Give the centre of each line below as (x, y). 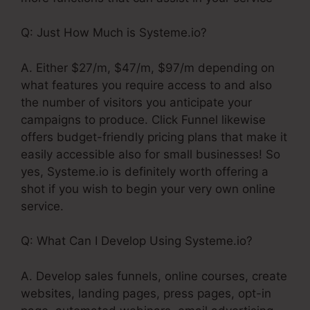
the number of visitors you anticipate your (136, 102)
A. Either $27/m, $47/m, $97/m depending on (148, 67)
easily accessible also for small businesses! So (151, 154)
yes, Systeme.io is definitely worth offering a (145, 171)
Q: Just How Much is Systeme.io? (114, 33)
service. (42, 206)
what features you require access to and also (146, 85)
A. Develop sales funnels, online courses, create (154, 276)
